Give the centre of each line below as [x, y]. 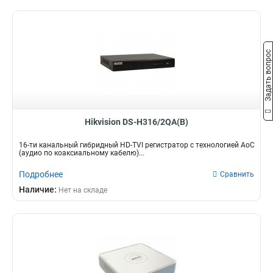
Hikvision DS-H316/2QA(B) [136, 122]
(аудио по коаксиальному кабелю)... [82, 153]
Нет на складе [83, 190]
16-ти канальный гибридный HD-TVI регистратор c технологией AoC [137, 145]
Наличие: [39, 190]
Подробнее [41, 174]
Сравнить [237, 174]
